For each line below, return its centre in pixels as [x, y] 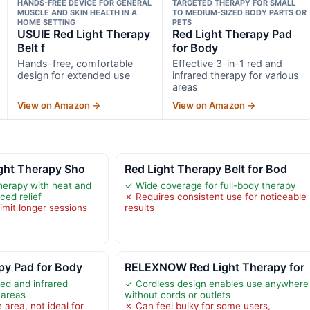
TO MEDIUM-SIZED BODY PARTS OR [240, 12]
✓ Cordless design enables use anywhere [216, 283]
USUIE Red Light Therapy [83, 34]
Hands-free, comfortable [75, 63]
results [139, 207]
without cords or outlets [177, 294]
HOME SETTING [46, 22]
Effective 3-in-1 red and [228, 63]
